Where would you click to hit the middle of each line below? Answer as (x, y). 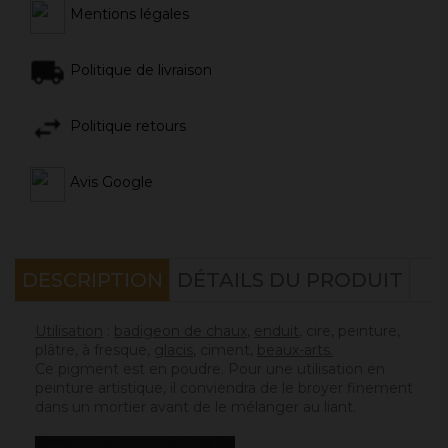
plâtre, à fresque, (94, 350)
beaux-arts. (295, 350)
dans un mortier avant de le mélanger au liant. (195, 407)
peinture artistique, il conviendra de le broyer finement (224, 388)
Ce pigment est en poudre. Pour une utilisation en (210, 369)
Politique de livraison (141, 70)
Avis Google (111, 182)
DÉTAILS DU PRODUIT (290, 280)
